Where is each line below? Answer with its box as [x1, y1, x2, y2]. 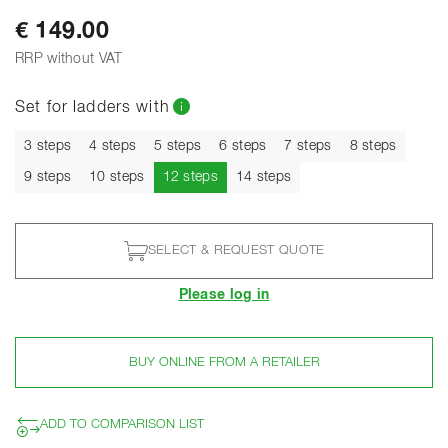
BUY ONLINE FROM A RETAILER [128, 355, 320, 369]
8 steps [349, 138, 397, 153]
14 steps [235, 169, 292, 184]
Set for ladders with [15, 100, 170, 117]
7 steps [284, 138, 332, 153]
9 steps [24, 169, 72, 184]
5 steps [154, 138, 202, 153]
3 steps [24, 138, 72, 153]
